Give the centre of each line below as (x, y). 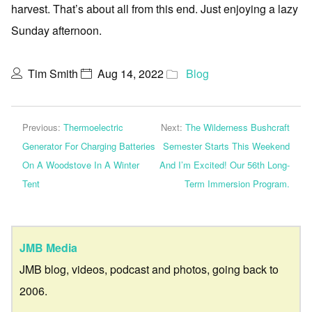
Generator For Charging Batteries (89, 146)
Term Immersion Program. (237, 183)
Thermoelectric (93, 127)
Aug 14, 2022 (131, 73)
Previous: (43, 127)
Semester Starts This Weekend (226, 146)
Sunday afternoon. (56, 30)
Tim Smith (53, 73)
